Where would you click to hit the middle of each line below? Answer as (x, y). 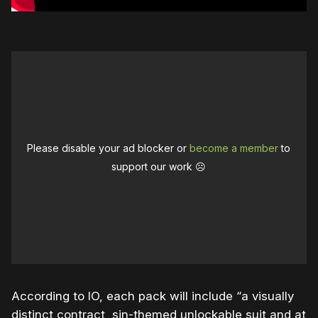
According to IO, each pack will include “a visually (153, 296)
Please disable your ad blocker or (109, 148)
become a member (234, 148)
